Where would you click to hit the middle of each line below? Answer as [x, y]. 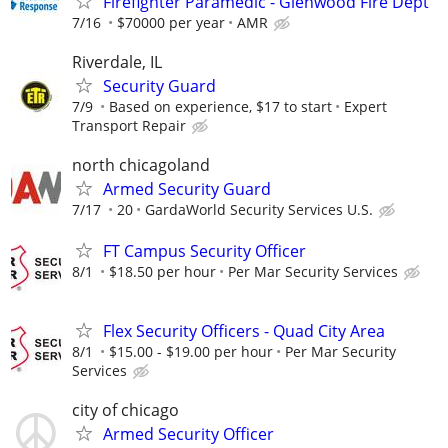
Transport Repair [129, 126]
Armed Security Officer [188, 433]
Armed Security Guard [187, 189]
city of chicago [125, 409]
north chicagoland [141, 165]
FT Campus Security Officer [204, 251]
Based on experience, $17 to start [220, 107]
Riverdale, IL [117, 62]
